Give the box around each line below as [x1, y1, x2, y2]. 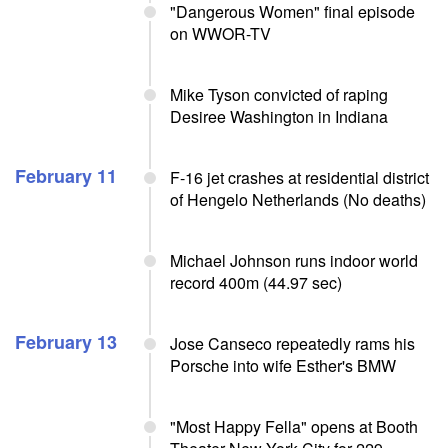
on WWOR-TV [170, 22, 271, 45]
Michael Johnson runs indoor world [170, 249, 418, 272]
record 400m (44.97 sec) [170, 271, 342, 294]
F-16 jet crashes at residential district [170, 166, 429, 189]
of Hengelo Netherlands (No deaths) [170, 188, 426, 211]
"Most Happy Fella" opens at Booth [170, 415, 418, 438]
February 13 [15, 329, 117, 355]
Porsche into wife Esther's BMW [170, 354, 396, 377]
